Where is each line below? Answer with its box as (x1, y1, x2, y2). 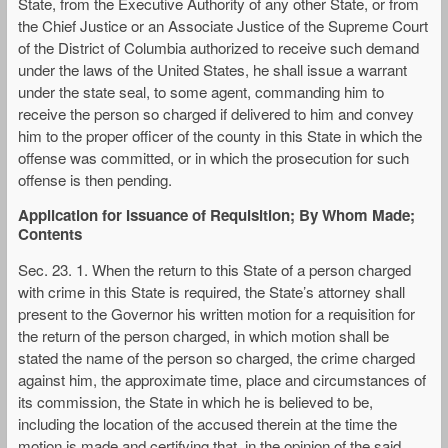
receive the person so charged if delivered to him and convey (18, 102, 414, 124)
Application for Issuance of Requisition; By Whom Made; (18, 204, 415, 227)
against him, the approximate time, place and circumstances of (18, 369, 426, 391)
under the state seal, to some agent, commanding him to (18, 80, 384, 102)
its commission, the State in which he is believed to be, (18, 391, 373, 413)
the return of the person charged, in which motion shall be (18, 325, 389, 347)
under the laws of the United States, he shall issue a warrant (18, 58, 407, 80)
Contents (18, 223, 82, 246)
